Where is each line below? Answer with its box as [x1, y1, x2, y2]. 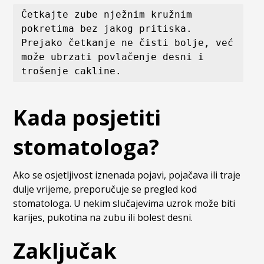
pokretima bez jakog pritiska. [21, 23, 193, 35]
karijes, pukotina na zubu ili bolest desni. [13, 211, 193, 225]
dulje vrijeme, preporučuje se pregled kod [13, 183, 197, 196]
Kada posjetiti [13, 103, 161, 133]
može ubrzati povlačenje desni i [21, 51, 204, 63]
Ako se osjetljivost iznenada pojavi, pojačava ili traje [13, 169, 241, 182]
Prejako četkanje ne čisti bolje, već [21, 37, 234, 49]
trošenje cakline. [21, 65, 122, 77]
